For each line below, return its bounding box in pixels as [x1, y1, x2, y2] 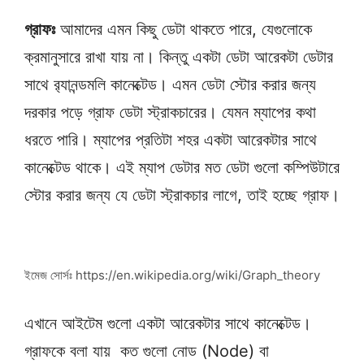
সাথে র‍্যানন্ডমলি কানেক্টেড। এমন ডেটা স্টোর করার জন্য [24, 75, 316, 95]
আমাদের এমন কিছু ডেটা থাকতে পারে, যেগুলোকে [55, 19, 312, 40]
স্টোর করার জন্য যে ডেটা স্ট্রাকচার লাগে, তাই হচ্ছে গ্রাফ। [24, 185, 340, 206]
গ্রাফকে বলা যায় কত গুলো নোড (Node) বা [24, 341, 269, 362]
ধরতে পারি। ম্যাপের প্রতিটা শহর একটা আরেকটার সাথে [24, 130, 317, 150]
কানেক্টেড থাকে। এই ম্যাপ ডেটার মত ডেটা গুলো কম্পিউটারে [24, 158, 340, 178]
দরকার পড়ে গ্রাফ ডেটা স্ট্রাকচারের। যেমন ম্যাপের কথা [24, 102, 316, 123]
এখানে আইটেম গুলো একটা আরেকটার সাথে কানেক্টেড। [24, 314, 311, 334]
